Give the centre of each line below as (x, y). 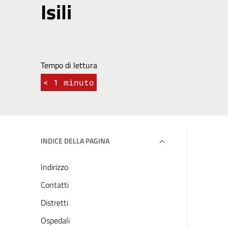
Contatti (55, 185)
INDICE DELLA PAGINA (75, 141)
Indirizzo (54, 167)
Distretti (54, 203)
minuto (79, 82)
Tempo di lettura (69, 65)
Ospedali (55, 220)
